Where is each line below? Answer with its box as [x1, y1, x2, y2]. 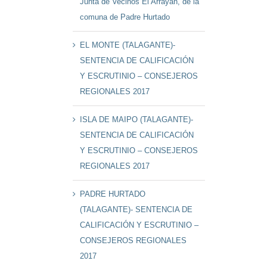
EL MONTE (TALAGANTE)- [80, 41, 176, 50]
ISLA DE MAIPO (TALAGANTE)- [80, 115, 194, 125]
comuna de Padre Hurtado [80, 13, 170, 22]
